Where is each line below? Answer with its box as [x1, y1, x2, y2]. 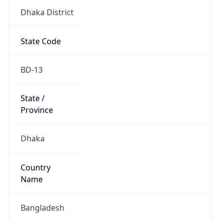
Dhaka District [20, 2, 74, 14]
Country [20, 157, 51, 168]
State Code [20, 31, 61, 42]
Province [20, 100, 53, 111]
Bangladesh [20, 197, 64, 209]
